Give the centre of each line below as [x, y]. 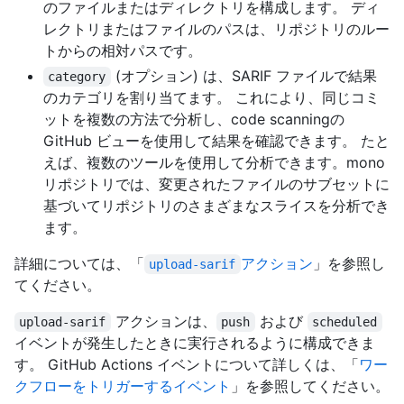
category [77, 77]
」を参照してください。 [310, 386]
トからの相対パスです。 [123, 51]
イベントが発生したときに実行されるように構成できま [195, 343]
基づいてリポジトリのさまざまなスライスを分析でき [216, 206]
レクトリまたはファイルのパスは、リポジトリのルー [216, 29]
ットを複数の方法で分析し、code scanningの [194, 119]
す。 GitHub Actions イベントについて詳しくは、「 [187, 365]
